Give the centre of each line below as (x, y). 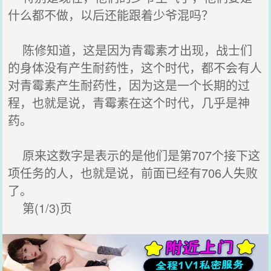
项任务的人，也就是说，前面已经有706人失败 (133, 173)
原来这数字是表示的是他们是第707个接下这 (134, 155)
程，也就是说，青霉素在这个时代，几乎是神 (129, 103)
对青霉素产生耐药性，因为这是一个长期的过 (129, 85)
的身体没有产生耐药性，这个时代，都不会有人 (135, 67)
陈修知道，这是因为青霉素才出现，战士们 (130, 50)
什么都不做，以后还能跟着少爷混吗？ (111, 15)
